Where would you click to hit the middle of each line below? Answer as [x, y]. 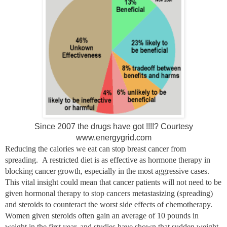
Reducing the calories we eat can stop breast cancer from [96, 148]
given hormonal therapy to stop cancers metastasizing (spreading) [109, 193]
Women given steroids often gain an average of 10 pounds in [102, 215]
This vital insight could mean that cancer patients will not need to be [113, 182]
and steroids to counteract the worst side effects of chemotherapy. [109, 204]
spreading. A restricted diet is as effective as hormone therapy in [108, 160]
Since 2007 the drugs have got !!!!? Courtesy [113, 126]
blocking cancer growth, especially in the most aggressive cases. [107, 171]
